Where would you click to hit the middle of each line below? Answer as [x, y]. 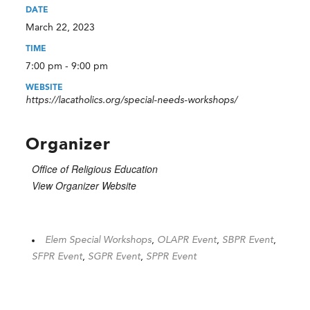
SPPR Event [172, 256]
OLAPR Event [187, 240]
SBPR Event [248, 240]
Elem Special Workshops [99, 240]
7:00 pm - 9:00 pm [67, 66]
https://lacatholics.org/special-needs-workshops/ [132, 100]
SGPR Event [115, 256]
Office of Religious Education [95, 168]
